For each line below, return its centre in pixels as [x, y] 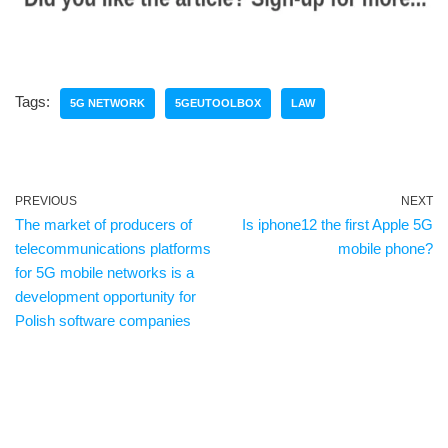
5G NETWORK [107, 102]
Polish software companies [103, 320]
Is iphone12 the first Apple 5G [337, 224]
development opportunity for [105, 296]
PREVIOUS [46, 200]
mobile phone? [385, 248]
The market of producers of [103, 224]
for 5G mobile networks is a [104, 272]
